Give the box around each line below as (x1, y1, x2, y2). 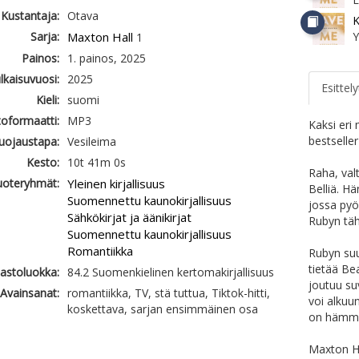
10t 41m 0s (67, 155, 126, 170)
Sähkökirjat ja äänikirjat (67, 209, 192, 225)
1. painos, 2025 (67, 50, 146, 66)
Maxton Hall (67, 29, 133, 45)
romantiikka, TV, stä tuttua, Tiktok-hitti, (67, 285, 270, 301)
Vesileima (67, 134, 116, 149)
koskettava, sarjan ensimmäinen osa (67, 301, 258, 317)
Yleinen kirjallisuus (67, 175, 165, 192)
